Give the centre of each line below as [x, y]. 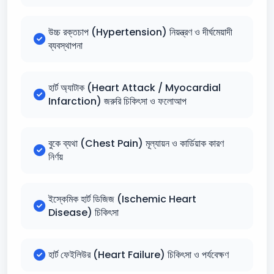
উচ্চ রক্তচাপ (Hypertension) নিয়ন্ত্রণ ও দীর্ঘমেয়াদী [140, 32]
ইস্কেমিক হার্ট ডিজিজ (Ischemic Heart [122, 199]
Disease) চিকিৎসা [83, 213]
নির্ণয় [56, 157]
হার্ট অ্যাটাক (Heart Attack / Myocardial [135, 88]
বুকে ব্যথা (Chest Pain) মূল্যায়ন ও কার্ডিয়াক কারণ [136, 143]
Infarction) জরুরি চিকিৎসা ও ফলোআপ [117, 101]
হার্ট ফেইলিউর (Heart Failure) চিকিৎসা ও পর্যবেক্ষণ [139, 255]
